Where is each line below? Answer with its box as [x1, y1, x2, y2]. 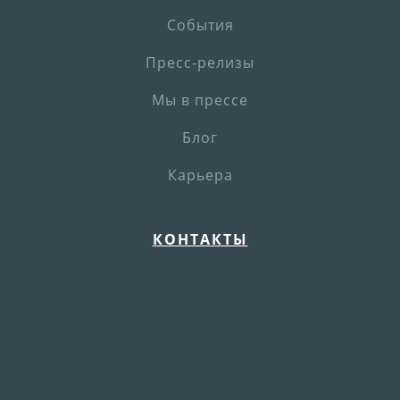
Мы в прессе [152, 89, 248, 110]
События [166, 14, 234, 35]
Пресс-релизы [146, 52, 254, 72]
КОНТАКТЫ [152, 229, 248, 249]
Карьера [167, 164, 233, 185]
